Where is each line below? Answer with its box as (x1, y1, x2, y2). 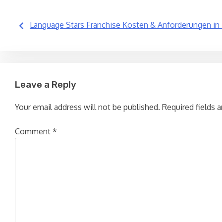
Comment (15, 126, 53, 137)
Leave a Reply (15, 79, 76, 90)
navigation (9, 40, 100, 61)
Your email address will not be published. (15, 102, 160, 112)
